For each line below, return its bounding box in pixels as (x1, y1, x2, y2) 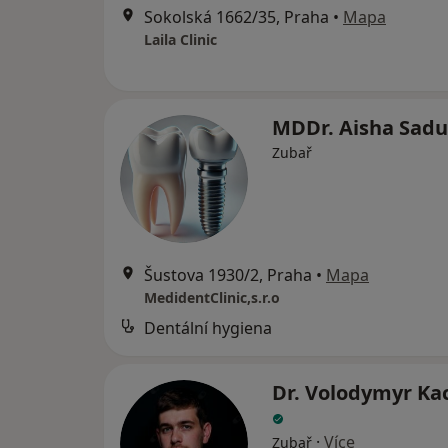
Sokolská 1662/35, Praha (144, 6, 329, 29)
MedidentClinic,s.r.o (144, 288, 280, 308)
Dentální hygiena (144, 317, 272, 340)
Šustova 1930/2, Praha (144, 264, 312, 287)
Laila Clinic (144, 30, 217, 50)
